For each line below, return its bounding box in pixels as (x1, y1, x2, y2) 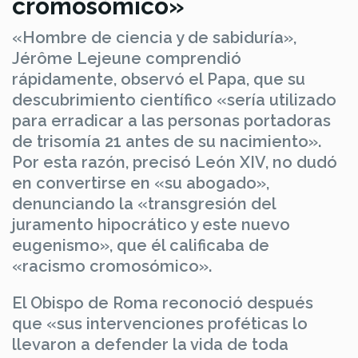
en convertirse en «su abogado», (12, 173, 269, 193)
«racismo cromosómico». (12, 256, 212, 276)
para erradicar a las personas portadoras (12, 110, 331, 130)
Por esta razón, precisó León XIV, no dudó (12, 152, 337, 172)
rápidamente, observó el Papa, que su (12, 69, 305, 89)
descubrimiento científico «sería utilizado (12, 89, 336, 109)
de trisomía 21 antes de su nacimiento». (12, 131, 321, 151)
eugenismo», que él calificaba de (12, 235, 269, 255)
